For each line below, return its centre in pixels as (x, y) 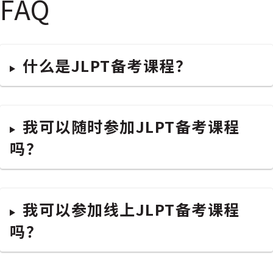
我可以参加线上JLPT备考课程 (131, 209)
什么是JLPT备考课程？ (107, 66)
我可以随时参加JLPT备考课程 (131, 126)
